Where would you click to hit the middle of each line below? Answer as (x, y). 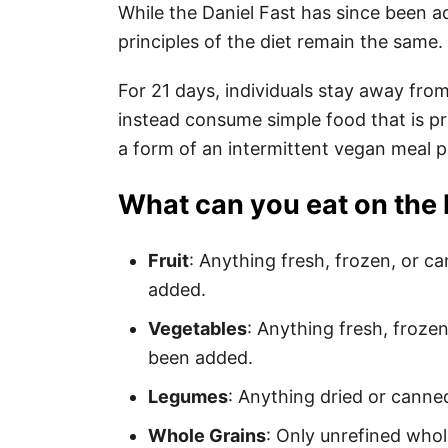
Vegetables (197, 328)
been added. (200, 357)
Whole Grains (207, 435)
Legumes (188, 396)
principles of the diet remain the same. (280, 41)
